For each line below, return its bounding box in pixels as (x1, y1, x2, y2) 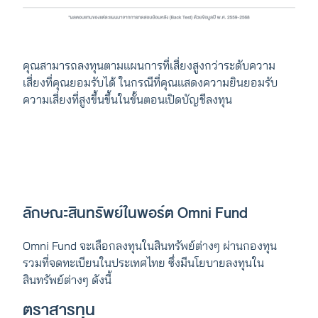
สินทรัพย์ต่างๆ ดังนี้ (23, 273, 111, 287)
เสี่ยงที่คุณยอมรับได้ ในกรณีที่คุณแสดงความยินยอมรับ (23, 75, 278, 90)
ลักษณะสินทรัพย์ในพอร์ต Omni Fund (23, 202, 251, 226)
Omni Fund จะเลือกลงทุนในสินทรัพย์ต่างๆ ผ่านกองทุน (23, 238, 277, 253)
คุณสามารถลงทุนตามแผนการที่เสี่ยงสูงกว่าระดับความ (23, 58, 275, 73)
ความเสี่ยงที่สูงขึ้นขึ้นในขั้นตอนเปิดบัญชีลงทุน (23, 92, 232, 107)
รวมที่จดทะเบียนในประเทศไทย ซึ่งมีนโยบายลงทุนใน (23, 256, 264, 270)
